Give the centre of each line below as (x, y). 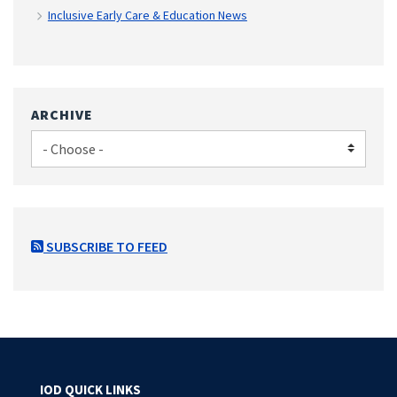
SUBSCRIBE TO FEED (105, 247)
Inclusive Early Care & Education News (147, 15)
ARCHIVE (62, 114)
